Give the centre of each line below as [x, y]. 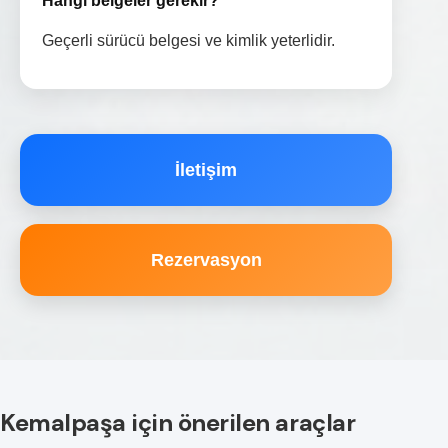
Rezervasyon [206, 260]
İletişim [206, 170]
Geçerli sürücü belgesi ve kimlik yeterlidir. [188, 41]
